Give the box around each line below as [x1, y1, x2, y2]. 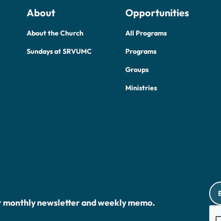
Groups [125, 65, 149, 74]
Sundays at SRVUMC [26, 47, 92, 56]
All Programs [125, 29, 167, 38]
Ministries [125, 83, 157, 93]
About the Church [26, 29, 83, 38]
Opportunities [125, 6, 189, 19]
